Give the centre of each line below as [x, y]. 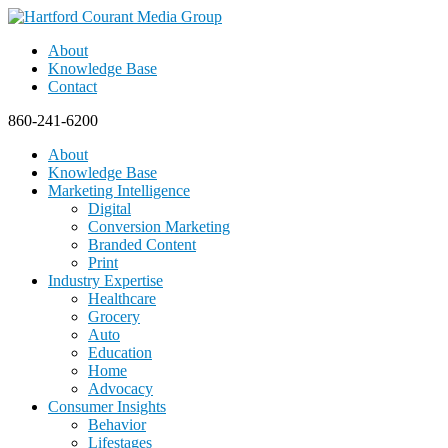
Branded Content [142, 244]
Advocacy [120, 388]
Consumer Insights [107, 406]
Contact [72, 86]
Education [120, 352]
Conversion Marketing [159, 226]
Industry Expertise [105, 280]
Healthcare [122, 298]
